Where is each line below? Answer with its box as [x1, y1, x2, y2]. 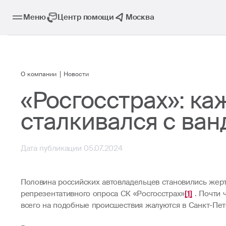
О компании [20, 71, 56, 79]
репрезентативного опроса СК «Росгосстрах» [20, 188, 185, 199]
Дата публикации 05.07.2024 [20, 143, 123, 153]
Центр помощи [58, 12, 114, 23]
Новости [64, 71, 89, 79]
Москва [126, 12, 154, 23]
